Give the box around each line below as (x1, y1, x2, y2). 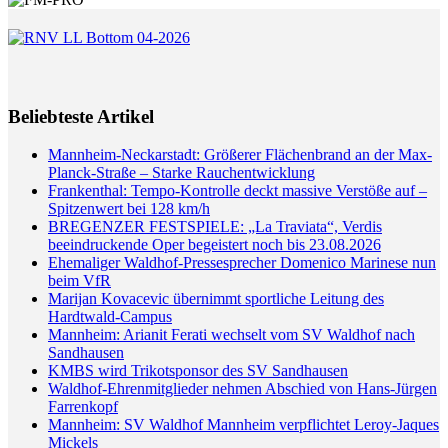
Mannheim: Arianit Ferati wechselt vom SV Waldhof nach (48, 326, 415, 344)
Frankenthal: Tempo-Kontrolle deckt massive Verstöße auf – (48, 182, 427, 200)
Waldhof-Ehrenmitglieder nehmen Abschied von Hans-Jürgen (48, 380, 437, 398)
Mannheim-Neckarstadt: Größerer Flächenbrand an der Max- (48, 146, 432, 164)
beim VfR (48, 272, 111, 290)
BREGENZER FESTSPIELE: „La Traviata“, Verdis (48, 218, 382, 236)
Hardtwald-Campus (48, 308, 172, 326)
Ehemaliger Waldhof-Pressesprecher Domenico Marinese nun (48, 254, 436, 272)
